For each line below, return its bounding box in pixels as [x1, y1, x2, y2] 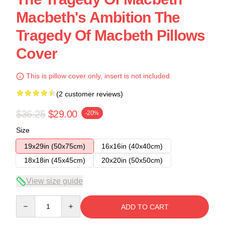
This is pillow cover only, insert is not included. [24, 72, 172, 80]
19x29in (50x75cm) [24, 142, 85, 150]
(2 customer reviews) [56, 90, 123, 98]
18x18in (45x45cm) [24, 156, 85, 164]
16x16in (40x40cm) [101, 142, 163, 150]
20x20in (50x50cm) [101, 156, 163, 164]
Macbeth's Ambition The [16, 9, 180, 26]
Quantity [16, 196, 42, 204]
